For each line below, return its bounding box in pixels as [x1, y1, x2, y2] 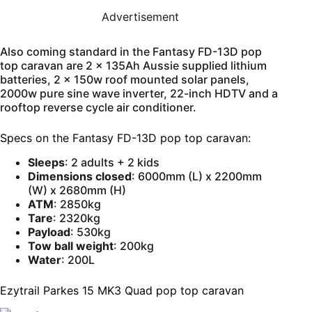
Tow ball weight [28, 238, 114, 253]
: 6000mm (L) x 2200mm [132, 169, 262, 183]
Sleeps [28, 155, 65, 169]
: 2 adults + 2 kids [65, 155, 159, 169]
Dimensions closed [28, 169, 132, 183]
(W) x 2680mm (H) [28, 182, 126, 197]
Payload [28, 224, 70, 239]
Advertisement [102, 9, 180, 24]
